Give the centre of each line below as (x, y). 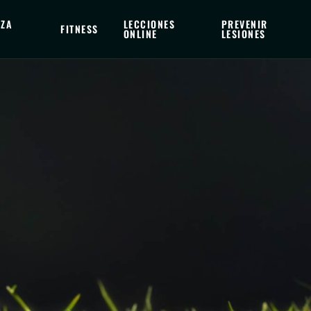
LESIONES (243, 34)
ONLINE (140, 34)
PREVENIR (244, 24)
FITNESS (79, 29)
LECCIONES (149, 24)
